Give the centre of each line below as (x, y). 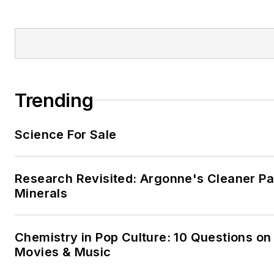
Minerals (41, 193)
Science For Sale (66, 134)
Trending (54, 100)
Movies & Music (63, 252)
